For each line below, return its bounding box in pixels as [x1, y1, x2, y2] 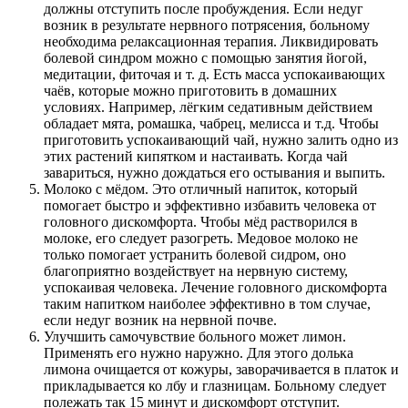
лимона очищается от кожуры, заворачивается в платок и [44, 362, 399, 378]
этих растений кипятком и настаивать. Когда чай [44, 148, 348, 165]
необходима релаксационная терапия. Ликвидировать [44, 34, 378, 50]
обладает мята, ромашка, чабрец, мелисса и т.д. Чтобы [44, 116, 379, 132]
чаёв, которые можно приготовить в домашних [44, 83, 337, 99]
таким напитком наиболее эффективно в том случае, [44, 296, 371, 312]
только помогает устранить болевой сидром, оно [44, 247, 346, 263]
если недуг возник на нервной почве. [44, 312, 277, 329]
